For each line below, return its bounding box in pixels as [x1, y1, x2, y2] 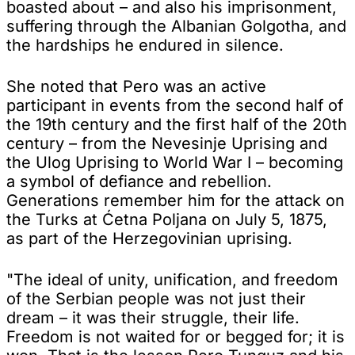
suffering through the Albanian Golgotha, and [6, 16, 346, 36]
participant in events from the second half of [6, 95, 343, 115]
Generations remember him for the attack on [6, 190, 345, 210]
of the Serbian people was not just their [6, 288, 306, 308]
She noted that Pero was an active [6, 76, 266, 96]
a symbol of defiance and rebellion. [6, 171, 272, 191]
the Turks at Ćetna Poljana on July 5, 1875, [6, 209, 327, 229]
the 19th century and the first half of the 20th [6, 114, 347, 134]
